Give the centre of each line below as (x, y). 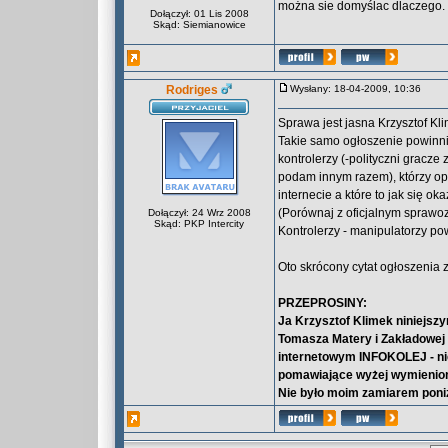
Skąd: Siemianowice (199, 24)
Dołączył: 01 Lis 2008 (199, 13)
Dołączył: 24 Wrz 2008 (199, 212)
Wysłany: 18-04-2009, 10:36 (360, 88)
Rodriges (192, 90)
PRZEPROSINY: (322, 303)
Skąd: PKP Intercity (199, 223)
